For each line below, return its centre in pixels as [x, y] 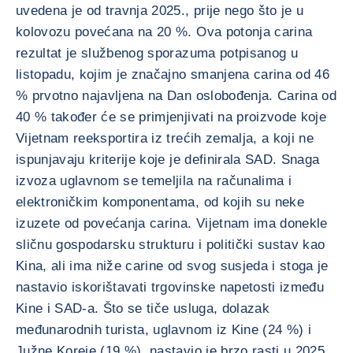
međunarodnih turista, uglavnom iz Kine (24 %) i [163, 330]
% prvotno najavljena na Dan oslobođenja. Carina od [176, 96]
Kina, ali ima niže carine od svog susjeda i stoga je [172, 266]
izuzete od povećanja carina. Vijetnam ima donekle [172, 223]
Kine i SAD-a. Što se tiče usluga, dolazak [143, 308]
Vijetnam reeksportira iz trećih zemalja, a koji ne [165, 138]
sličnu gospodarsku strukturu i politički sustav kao [171, 245]
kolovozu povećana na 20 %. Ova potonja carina [164, 32]
